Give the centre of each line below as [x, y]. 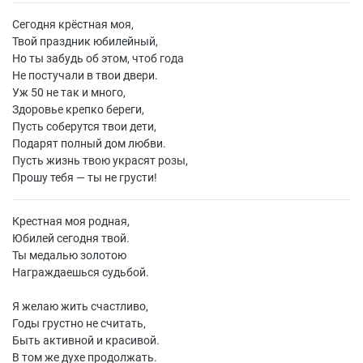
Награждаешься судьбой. [81, 272]
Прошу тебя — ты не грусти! [85, 177]
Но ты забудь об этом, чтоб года [98, 58]
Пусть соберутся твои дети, [84, 126]
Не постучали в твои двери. [85, 75]
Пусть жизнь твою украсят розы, [100, 160]
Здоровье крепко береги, [78, 109]
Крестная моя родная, [71, 221]
